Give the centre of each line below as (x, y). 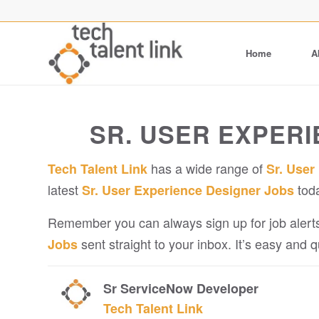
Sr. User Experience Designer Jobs (188, 190)
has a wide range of (207, 168)
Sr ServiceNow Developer (181, 288)
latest (65, 190)
